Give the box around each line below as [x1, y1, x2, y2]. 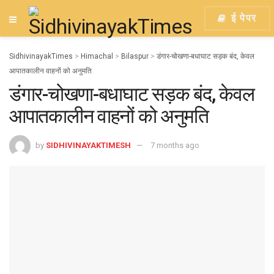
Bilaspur [121, 52, 149, 61]
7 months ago [150, 140, 199, 150]
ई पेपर [228, 12, 257, 24]
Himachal [81, 52, 113, 61]
